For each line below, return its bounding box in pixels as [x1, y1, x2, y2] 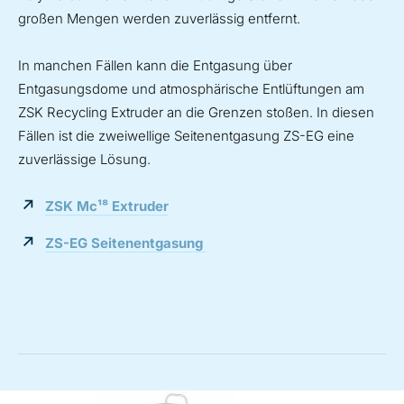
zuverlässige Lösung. [18, 150, 151, 168]
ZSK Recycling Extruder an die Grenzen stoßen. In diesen [18, 103, 374, 121]
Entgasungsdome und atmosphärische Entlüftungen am [18, 79, 364, 97]
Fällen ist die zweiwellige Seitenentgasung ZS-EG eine [18, 126, 354, 144]
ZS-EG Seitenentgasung [45, 234, 207, 252]
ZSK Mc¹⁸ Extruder [45, 197, 170, 215]
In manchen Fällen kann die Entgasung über [18, 56, 292, 74]
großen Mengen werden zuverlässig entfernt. [18, 9, 300, 27]
